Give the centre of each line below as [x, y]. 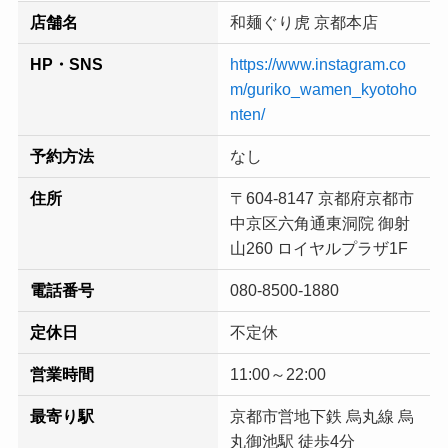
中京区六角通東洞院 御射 [320, 222]
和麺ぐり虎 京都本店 [304, 21]
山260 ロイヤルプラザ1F [319, 247]
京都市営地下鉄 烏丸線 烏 [322, 415]
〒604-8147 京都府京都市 [322, 197]
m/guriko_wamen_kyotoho [323, 88]
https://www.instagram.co [318, 63]
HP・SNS [66, 63]
